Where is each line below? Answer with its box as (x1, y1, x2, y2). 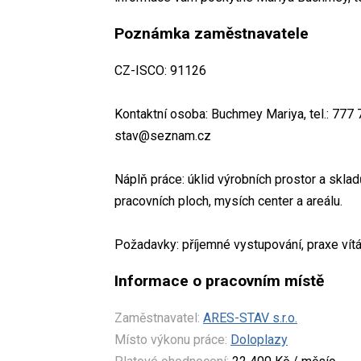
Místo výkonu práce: (114, 331, 227, 347)
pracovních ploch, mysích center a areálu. (114, 193, 342, 209)
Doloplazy (230, 331, 288, 347)
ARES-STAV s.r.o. (203, 309, 297, 326)
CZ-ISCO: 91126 (114, 62, 206, 78)
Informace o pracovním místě (114, 271, 324, 290)
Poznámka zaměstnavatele (114, 23, 309, 43)
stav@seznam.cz (114, 127, 211, 143)
